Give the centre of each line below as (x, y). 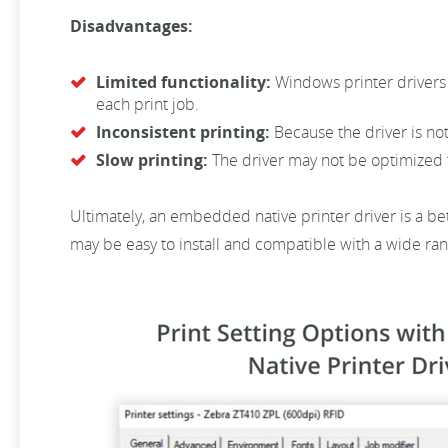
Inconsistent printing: (183, 132)
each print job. (149, 104)
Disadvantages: (131, 26)
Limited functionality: (183, 82)
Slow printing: (152, 160)
